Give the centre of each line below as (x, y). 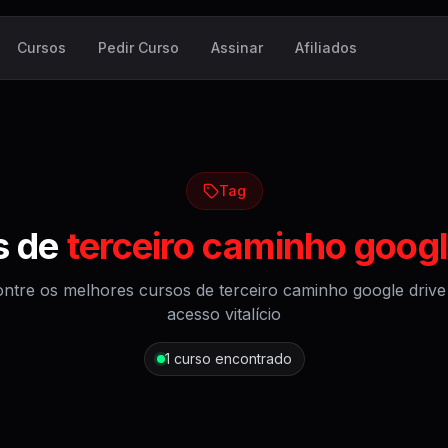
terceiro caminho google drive (332, 290)
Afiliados (326, 47)
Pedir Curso (138, 47)
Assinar (237, 47)
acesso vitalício (224, 314)
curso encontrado (232, 358)
